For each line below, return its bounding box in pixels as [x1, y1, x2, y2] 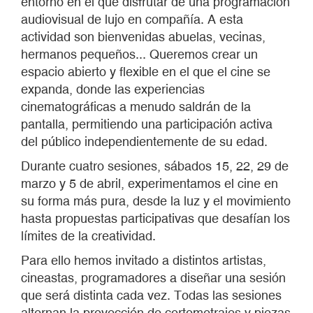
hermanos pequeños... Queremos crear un [21, 47, 258, 62]
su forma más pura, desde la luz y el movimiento [21, 194, 291, 209]
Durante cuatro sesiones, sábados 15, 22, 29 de [21, 159, 289, 174]
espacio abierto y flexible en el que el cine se [21, 64, 270, 80]
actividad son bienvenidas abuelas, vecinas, [21, 29, 265, 45]
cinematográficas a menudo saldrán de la [21, 99, 251, 115]
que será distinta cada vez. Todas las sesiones [21, 288, 282, 303]
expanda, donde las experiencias [21, 82, 205, 97]
